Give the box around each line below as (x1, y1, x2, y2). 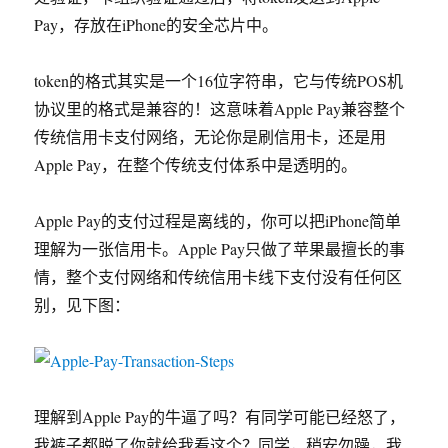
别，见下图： (34, 294, 131, 315)
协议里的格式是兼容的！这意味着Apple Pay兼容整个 (34, 98, 406, 119)
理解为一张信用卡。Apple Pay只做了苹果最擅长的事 (34, 238, 406, 259)
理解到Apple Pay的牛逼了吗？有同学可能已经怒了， (34, 406, 406, 427)
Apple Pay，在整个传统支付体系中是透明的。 (34, 154, 358, 175)
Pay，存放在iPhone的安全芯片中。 (34, 14, 279, 35)
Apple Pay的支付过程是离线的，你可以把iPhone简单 (34, 210, 402, 231)
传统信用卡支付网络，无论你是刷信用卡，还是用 (34, 126, 387, 147)
